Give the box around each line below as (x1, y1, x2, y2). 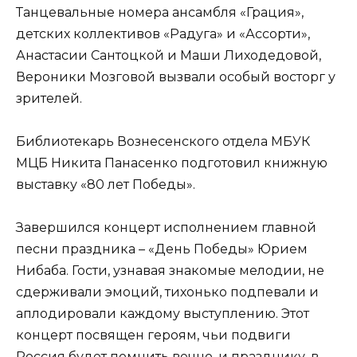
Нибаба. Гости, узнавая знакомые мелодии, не (16, 262, 324, 278)
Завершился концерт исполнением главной (16, 219, 316, 235)
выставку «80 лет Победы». (16, 176, 195, 192)
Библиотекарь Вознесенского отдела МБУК (16, 133, 310, 149)
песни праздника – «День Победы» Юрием (16, 241, 308, 257)
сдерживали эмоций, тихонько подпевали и (16, 284, 319, 300)
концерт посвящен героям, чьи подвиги (16, 327, 291, 343)
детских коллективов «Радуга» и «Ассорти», (16, 25, 310, 41)
